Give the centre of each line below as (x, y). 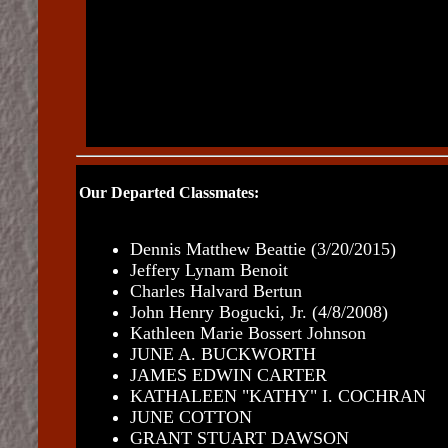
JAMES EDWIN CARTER (228, 375)
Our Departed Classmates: (168, 192)
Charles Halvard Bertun (215, 291)
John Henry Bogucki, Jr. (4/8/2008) (258, 312)
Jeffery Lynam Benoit (208, 270)
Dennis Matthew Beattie (217, 249)
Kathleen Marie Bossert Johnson (247, 333)
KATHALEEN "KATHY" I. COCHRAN (277, 396)
